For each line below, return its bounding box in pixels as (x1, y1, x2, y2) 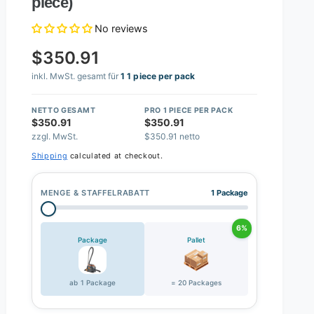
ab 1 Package (69, 278, 116, 287)
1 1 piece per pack (121, 71, 195, 82)
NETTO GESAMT (32, 105, 96, 115)
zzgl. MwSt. (32, 130, 78, 142)
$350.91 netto (144, 130, 200, 142)
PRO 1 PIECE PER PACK (144, 105, 233, 115)
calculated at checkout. (67, 151, 163, 161)
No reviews (95, 22, 149, 35)
